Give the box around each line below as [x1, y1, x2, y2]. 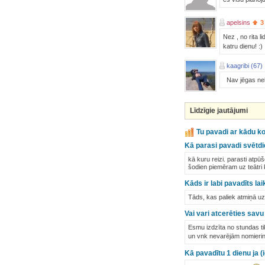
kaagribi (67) [227, 62, 263, 69]
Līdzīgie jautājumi [190, 106, 248, 115]
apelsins [227, 19, 250, 26]
